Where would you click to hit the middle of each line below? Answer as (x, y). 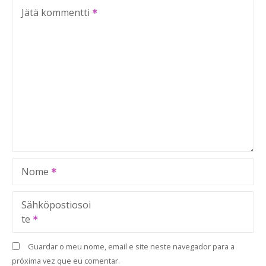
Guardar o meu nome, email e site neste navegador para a (131, 246)
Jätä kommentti (56, 12)
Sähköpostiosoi (56, 205)
